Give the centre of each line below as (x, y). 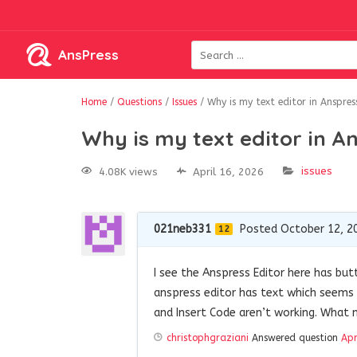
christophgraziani (208, 337)
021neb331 (182, 229)
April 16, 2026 (228, 171)
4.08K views (128, 171)
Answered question (295, 337)
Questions (139, 102)
